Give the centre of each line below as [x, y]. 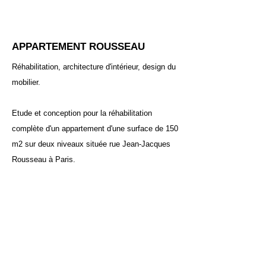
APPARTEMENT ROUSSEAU [78, 47]
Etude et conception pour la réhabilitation [82, 113]
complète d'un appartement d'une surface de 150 [95, 129]
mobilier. [26, 82]
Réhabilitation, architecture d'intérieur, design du [94, 67]
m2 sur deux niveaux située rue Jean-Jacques [91, 144]
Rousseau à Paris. [44, 159]
